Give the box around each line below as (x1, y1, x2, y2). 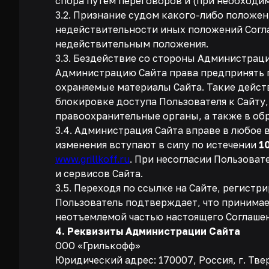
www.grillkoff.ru (55, 153, 130, 165)
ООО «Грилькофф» (55, 240, 141, 252)
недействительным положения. (55, 38, 208, 50)
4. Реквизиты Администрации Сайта (55, 225, 240, 237)
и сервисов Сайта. (55, 168, 143, 180)
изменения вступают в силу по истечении (55, 139, 259, 151)
